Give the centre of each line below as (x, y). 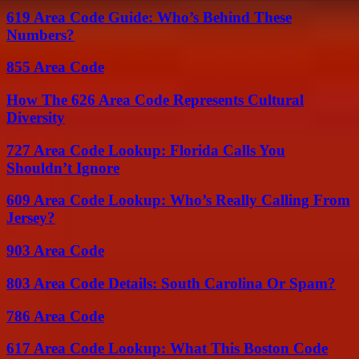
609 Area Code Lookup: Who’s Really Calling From (178, 200)
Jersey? (31, 218)
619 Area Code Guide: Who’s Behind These (149, 17)
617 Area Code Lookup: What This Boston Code (167, 349)
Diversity (36, 117)
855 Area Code (55, 67)
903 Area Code (55, 251)
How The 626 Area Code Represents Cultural (155, 100)
